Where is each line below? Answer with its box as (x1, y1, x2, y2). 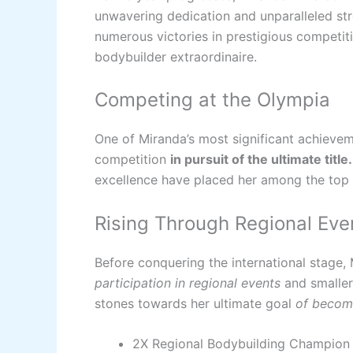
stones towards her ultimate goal (95, 295, 295, 311)
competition (95, 151, 170, 168)
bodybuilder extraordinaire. (95, 48, 257, 65)
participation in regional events (95, 274, 281, 291)
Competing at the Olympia (95, 88, 330, 112)
